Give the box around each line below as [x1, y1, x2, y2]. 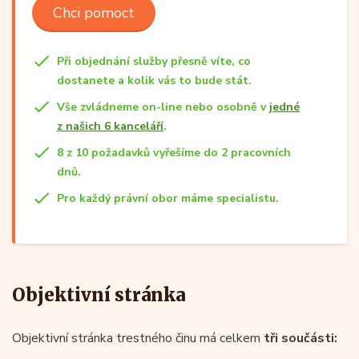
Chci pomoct [53, 2, 135, 22]
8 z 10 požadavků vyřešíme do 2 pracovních [57, 144, 291, 160]
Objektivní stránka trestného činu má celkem [12, 329, 264, 347]
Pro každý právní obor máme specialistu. [57, 190, 279, 206]
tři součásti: [264, 329, 337, 347]
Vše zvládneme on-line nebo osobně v [57, 99, 269, 115]
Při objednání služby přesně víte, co [57, 53, 251, 69]
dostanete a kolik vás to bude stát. [57, 72, 252, 88]
